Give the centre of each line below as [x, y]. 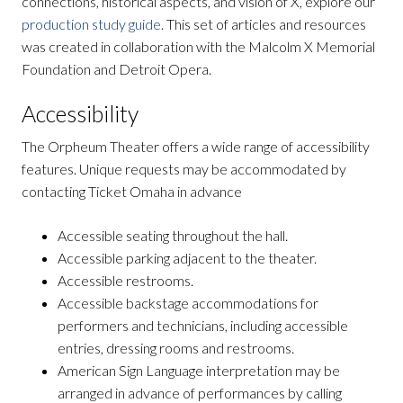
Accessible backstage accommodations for [188, 303]
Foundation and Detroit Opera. [116, 68]
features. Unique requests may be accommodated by [184, 169]
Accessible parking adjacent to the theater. [187, 258]
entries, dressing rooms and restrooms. [176, 348]
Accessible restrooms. [125, 281]
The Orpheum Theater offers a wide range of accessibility [196, 147]
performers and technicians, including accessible [203, 326]
